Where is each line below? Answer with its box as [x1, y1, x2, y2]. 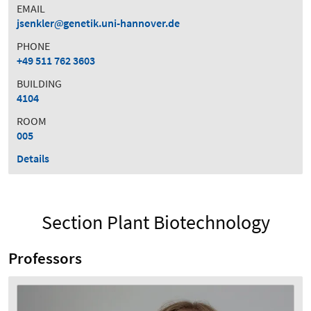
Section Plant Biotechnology [41, 209, 270, 235]
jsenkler [17, 15, 54, 30]
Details [17, 151, 49, 165]
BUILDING [17, 76, 62, 90]
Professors [8, 248, 82, 268]
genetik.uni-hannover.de [63, 15, 180, 30]
